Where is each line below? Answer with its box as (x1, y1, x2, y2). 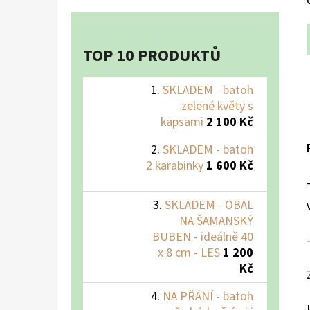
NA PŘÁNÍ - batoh (163, 287, 253, 305)
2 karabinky (146, 156, 203, 174)
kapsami (161, 113, 203, 131)
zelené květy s (181, 97, 253, 115)
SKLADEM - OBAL (165, 196, 253, 214)
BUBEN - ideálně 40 (152, 228, 253, 246)
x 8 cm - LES (158, 244, 220, 262)
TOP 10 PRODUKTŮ (83, 43, 221, 68)
